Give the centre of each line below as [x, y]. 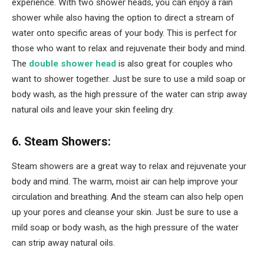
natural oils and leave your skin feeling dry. [93, 109]
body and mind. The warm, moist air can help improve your [125, 182]
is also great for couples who [174, 63]
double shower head [72, 63]
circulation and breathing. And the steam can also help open [128, 197]
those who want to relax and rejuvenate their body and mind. [130, 48]
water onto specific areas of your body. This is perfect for [124, 33]
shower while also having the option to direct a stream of [123, 17]
